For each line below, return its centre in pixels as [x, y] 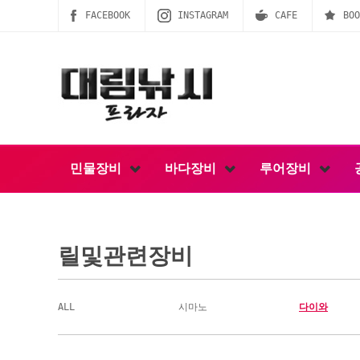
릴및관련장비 [125, 256]
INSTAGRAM [203, 15]
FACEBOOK [108, 15]
